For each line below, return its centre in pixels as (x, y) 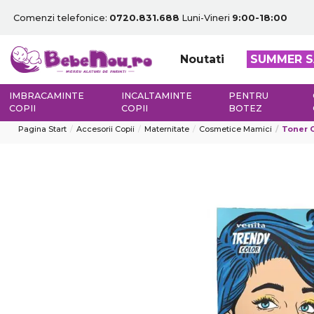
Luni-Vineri (206, 18)
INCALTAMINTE (156, 96)
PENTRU (249, 96)
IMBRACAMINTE (47, 96)
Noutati (202, 60)
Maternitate (167, 129)
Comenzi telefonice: (61, 18)
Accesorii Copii (105, 129)
